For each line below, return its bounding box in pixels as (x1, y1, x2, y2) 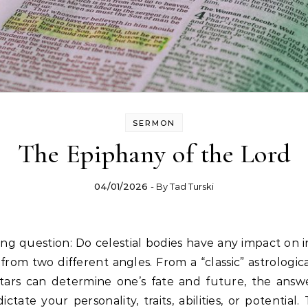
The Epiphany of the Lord (17, 138, 291, 170)
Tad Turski (170, 181, 214, 192)
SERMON (133, 118, 175, 128)
